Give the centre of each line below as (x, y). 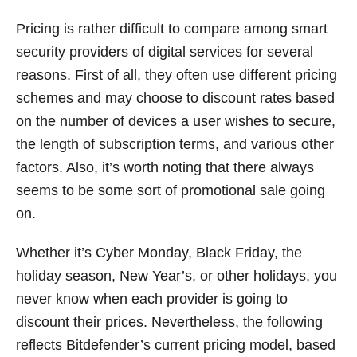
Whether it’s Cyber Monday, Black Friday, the (159, 252)
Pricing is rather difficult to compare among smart (172, 28)
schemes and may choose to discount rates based (175, 98)
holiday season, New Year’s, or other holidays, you (177, 275)
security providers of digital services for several (165, 51)
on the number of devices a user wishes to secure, (176, 121)
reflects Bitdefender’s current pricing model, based (176, 345)
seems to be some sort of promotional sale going (171, 190)
